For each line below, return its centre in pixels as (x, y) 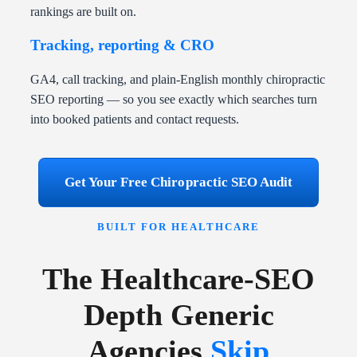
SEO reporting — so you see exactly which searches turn (174, 100)
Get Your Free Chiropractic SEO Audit (178, 182)
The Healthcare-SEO (178, 279)
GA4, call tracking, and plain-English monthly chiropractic (178, 80)
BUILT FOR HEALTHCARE (178, 227)
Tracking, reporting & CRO (122, 45)
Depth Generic (178, 314)
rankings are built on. (83, 12)
